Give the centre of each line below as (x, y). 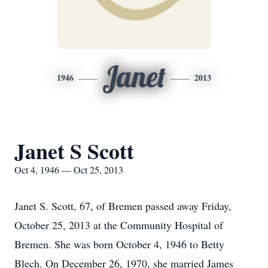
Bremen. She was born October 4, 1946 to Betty (119, 244)
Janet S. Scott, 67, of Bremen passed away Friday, (123, 206)
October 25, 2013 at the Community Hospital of (119, 225)
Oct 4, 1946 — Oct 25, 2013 (69, 170)
